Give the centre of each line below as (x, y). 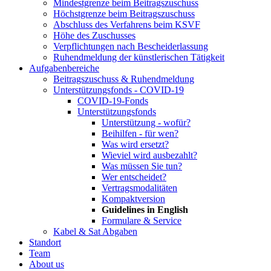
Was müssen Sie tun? (142, 166)
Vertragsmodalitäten (139, 188)
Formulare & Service (142, 220)
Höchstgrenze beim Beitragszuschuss (124, 14)
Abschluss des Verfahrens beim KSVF (127, 24)
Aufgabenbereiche (64, 68)
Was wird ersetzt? (135, 144)
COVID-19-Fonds (113, 101)
